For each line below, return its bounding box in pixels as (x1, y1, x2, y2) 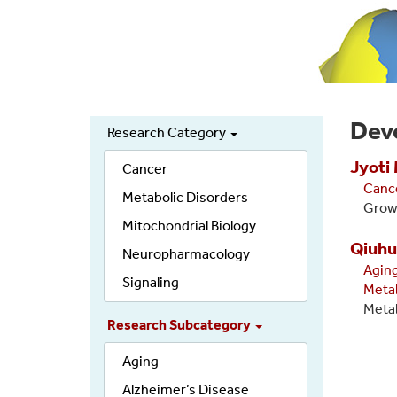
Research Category (107, 124, 229, 142)
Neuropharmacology (122, 245, 250, 263)
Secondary (90, 136, 191, 161)
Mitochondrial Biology (122, 217, 256, 235)
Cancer (122, 160, 167, 178)
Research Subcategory (107, 316, 253, 334)
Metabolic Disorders (122, 189, 248, 206)
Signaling (122, 274, 179, 292)
